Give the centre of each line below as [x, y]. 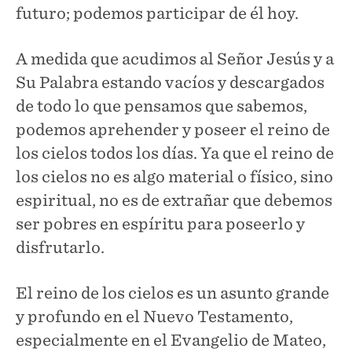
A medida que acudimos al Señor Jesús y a [175, 59]
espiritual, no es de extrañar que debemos [174, 200]
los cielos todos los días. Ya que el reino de [175, 153]
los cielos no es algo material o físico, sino [174, 176]
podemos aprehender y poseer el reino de [173, 129]
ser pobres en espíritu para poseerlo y [160, 224]
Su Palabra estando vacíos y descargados [170, 82]
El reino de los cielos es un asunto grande [172, 293]
